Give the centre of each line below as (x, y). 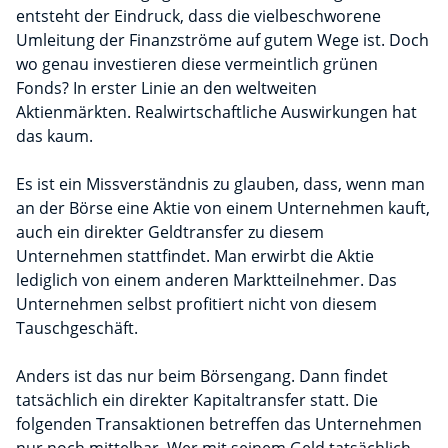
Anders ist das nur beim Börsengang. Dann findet (202, 376)
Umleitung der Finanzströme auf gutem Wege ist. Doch (222, 40)
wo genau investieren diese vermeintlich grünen (197, 64)
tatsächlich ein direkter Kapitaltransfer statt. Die (197, 400)
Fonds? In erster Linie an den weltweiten (166, 88)
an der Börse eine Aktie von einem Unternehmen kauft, (223, 208)
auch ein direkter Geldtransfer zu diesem (170, 232)
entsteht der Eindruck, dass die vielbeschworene (198, 16)
